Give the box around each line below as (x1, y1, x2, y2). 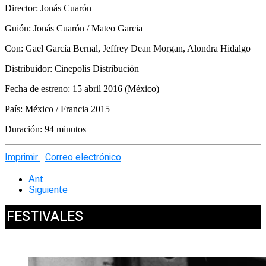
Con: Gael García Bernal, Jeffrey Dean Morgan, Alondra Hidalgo (5, 43, 251, 54)
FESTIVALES (7, 207, 83, 227)
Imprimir (5, 150, 38, 165)
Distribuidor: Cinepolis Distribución (5, 64, 139, 74)
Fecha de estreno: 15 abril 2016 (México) (5, 84, 159, 94)
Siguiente (28, 185, 68, 195)
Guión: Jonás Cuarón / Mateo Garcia (5, 23, 142, 34)
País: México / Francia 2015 (5, 104, 110, 115)
